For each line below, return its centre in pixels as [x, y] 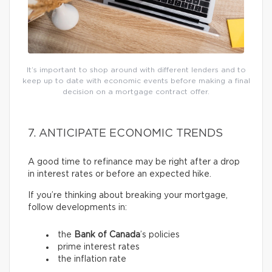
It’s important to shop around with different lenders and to [136, 70]
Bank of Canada [107, 235]
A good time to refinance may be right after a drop [134, 162]
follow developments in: [77, 207]
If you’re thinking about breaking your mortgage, [128, 195]
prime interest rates [99, 247]
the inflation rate [92, 259]
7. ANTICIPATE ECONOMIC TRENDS [125, 133]
